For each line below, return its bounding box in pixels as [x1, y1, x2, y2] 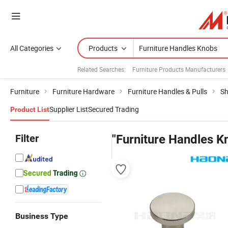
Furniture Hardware [52, 87, 115, 96]
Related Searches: [77, 65, 126, 73]
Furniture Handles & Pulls [128, 87, 207, 96]
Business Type [15, 211, 68, 221]
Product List [10, 105, 49, 113]
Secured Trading [88, 104, 139, 114]
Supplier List [49, 104, 88, 114]
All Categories [10, 43, 53, 53]
